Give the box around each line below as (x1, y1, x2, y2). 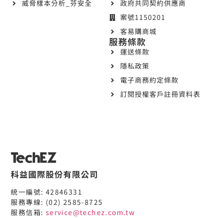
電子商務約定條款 (120, 75, 179, 85)
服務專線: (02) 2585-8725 (11, 197, 103, 207)
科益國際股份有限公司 (11, 168, 99, 181)
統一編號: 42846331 (11, 187, 82, 197)
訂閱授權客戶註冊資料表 (120, 89, 200, 99)
